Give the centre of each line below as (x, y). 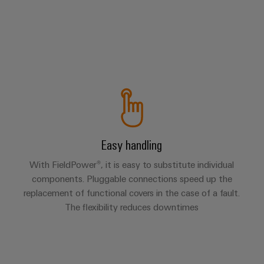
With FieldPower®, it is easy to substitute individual (132, 164)
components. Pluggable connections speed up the (132, 179)
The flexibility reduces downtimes (132, 207)
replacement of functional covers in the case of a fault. (132, 193)
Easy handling (132, 144)
